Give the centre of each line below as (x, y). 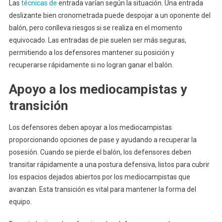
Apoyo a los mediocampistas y (98, 89)
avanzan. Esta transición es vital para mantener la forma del (102, 189)
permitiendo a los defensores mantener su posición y (91, 52)
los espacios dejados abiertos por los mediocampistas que (99, 177)
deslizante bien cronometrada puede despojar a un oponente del (110, 15)
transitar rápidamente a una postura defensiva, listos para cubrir (109, 164)
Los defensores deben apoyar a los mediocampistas (90, 127)
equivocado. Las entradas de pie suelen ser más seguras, (97, 40)
